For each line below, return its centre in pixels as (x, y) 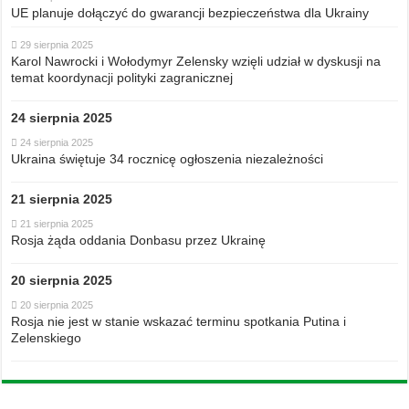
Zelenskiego (47, 338)
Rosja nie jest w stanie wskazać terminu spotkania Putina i (179, 322)
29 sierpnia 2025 (57, 45)
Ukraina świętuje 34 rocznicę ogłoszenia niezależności (168, 159)
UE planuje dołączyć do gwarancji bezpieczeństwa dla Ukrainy (190, 13)
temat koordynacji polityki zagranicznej (122, 78)
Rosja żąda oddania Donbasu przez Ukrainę (139, 241)
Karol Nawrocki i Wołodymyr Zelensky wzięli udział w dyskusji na (196, 62)
